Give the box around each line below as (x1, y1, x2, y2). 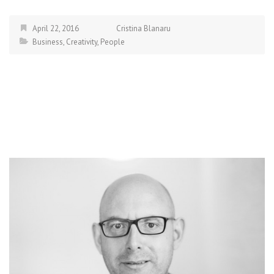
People (100, 36, 125, 47)
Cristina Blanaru (116, 23, 171, 34)
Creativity (66, 36, 97, 47)
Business (32, 36, 63, 47)
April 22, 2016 (32, 23, 79, 34)
